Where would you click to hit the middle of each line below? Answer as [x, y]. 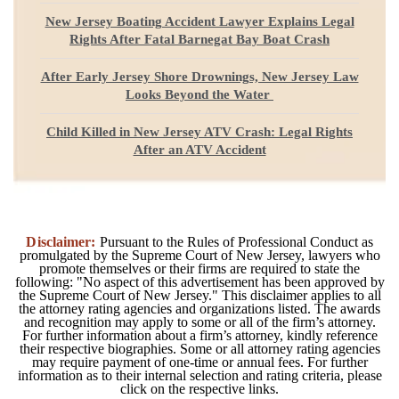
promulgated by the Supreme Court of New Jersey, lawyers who [199, 255]
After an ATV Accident [199, 149]
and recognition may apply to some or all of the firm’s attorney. [199, 322]
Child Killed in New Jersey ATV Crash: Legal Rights [199, 131]
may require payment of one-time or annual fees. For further [199, 362]
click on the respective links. [199, 388]
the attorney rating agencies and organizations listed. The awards [199, 308]
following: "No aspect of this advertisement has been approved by [199, 281]
